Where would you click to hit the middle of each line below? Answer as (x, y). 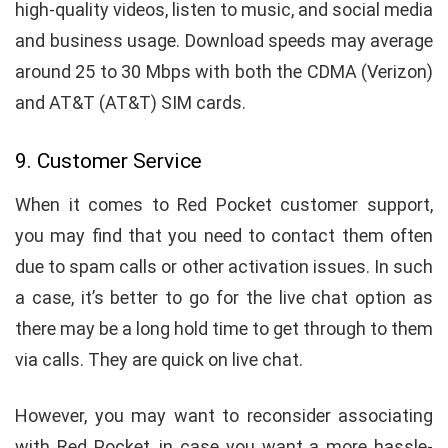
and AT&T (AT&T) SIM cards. (130, 102)
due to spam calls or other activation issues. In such (224, 266)
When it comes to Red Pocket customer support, (224, 204)
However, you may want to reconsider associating (224, 415)
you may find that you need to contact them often (224, 235)
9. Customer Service (108, 160)
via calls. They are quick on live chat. (161, 359)
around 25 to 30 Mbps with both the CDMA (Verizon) (224, 71)
